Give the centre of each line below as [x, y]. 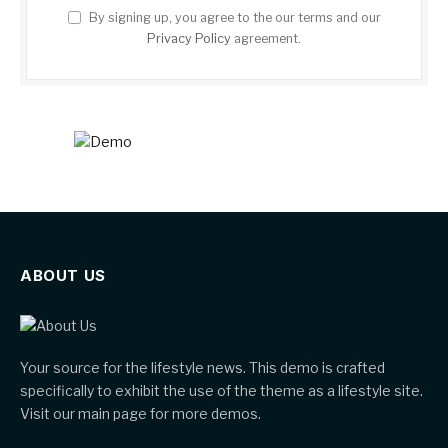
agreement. [266, 38]
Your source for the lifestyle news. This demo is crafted [202, 367]
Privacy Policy [189, 38]
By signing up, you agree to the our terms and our [233, 17]
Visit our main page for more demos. [140, 413]
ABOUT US [63, 275]
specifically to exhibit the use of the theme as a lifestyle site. [221, 390]
